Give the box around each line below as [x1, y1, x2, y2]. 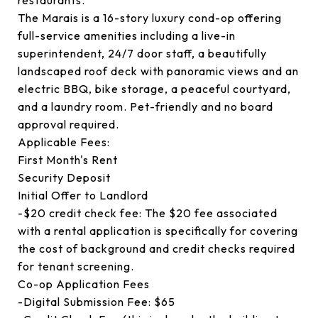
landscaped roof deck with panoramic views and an [18, 64, 299, 78]
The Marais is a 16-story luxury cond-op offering [18, 11, 282, 25]
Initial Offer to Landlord [18, 188, 148, 202]
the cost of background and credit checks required [18, 241, 295, 256]
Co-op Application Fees [18, 277, 150, 291]
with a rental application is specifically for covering [18, 224, 298, 238]
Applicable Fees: [18, 135, 110, 149]
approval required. [18, 117, 119, 131]
